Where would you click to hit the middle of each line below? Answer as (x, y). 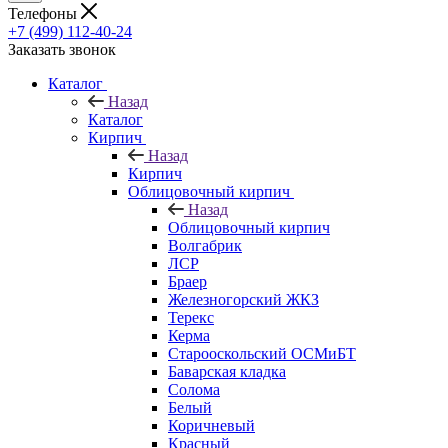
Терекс (191, 317)
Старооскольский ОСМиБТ (262, 353)
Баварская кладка (227, 371)
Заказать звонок (62, 49)
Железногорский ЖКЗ (243, 299)
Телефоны (44, 13)
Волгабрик (205, 245)
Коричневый (211, 425)
